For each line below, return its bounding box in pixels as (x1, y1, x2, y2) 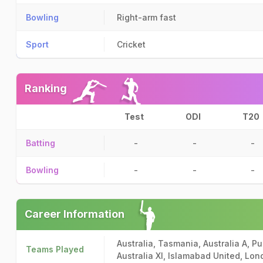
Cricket (117, 39, 146, 49)
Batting (26, 138, 55, 148)
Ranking (25, 82, 67, 95)
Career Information (25, 208, 124, 220)
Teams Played (26, 244, 84, 254)
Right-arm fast (117, 12, 176, 22)
